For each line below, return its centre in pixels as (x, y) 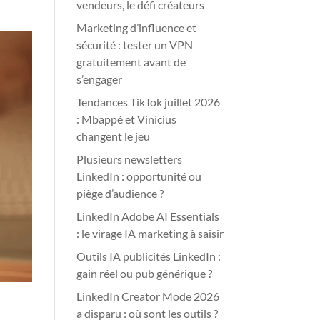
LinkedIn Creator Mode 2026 (148, 296)
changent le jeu (114, 136)
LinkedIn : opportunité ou (139, 176)
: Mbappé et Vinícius (127, 119)
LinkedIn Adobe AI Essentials (148, 216)
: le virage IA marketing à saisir (150, 233)
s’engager (100, 79)
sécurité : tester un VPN (135, 45)
